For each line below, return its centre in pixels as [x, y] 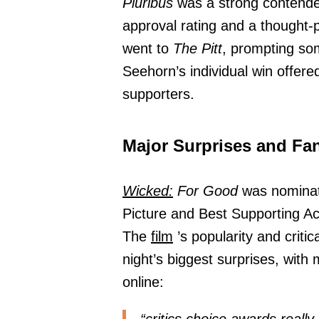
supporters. [158, 94]
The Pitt [198, 49]
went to [148, 49]
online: [143, 282]
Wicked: [148, 191]
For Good [205, 191]
